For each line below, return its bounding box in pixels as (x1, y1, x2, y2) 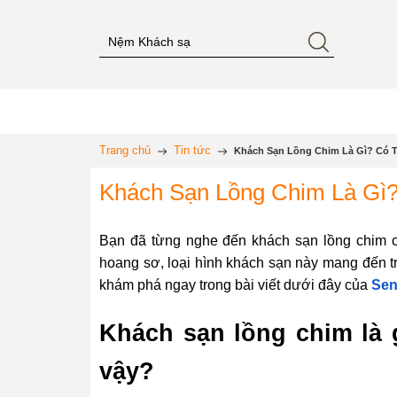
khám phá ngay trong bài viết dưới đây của (99, 277, 371, 292)
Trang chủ (99, 144, 151, 157)
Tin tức (174, 144, 211, 157)
